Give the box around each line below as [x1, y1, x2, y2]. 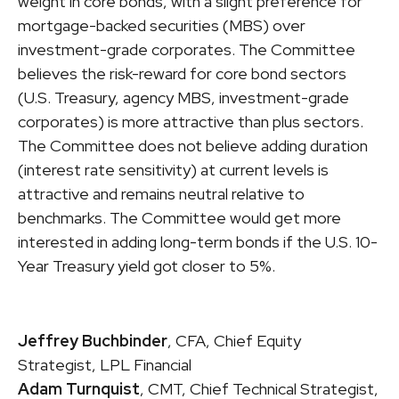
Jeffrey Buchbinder [18, 330, 167, 352]
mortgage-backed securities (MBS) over [18, 15, 305, 37]
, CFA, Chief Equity [167, 330, 301, 352]
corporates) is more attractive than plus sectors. [18, 111, 363, 133]
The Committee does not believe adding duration [18, 135, 368, 157]
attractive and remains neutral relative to [18, 183, 305, 205]
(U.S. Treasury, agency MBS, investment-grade [18, 87, 349, 109]
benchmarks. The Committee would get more [18, 208, 341, 229]
